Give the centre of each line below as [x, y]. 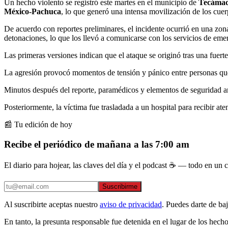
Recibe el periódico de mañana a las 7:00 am [97, 144]
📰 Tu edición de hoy [38, 124]
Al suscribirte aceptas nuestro [51, 205]
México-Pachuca [33, 11]
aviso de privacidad [131, 205]
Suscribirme [120, 187]
